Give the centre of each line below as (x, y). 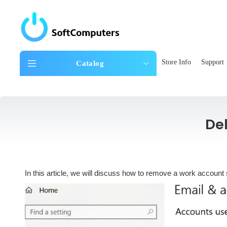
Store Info (176, 62)
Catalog (90, 63)
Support (212, 62)
